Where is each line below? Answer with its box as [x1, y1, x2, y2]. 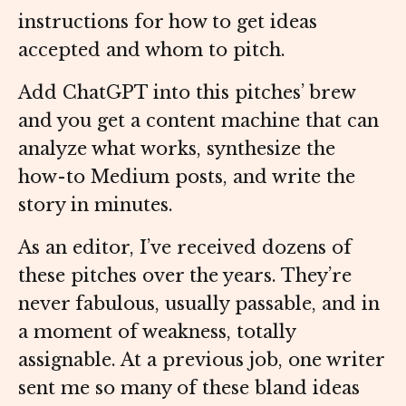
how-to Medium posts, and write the [18, 166, 355, 188]
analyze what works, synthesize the [18, 138, 335, 160]
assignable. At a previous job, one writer [18, 349, 384, 372]
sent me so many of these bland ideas [18, 377, 360, 400]
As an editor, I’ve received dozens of [18, 237, 352, 259]
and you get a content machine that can [18, 110, 379, 132]
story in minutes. [18, 194, 173, 217]
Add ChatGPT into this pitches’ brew [18, 82, 355, 104]
